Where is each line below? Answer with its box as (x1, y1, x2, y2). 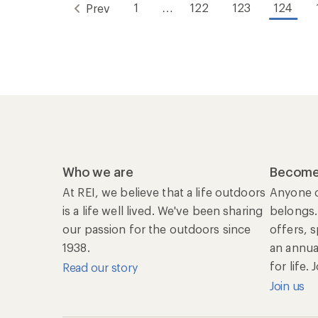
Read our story (62, 261, 138, 274)
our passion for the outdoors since (62, 222, 251, 236)
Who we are (62, 164, 133, 180)
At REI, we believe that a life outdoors (62, 185, 265, 199)
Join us (270, 279, 305, 292)
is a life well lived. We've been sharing (62, 204, 263, 217)
